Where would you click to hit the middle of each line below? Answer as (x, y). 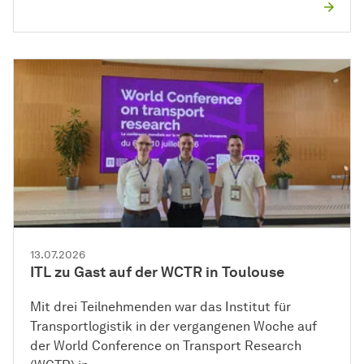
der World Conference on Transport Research (166, 346)
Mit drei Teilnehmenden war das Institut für (160, 307)
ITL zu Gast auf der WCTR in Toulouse (157, 273)
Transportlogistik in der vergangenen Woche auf (173, 327)
